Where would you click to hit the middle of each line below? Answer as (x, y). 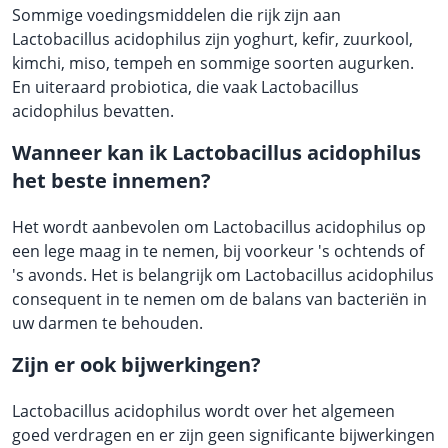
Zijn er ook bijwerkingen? (136, 364)
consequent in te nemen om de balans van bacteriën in (219, 298)
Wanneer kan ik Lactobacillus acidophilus (216, 152)
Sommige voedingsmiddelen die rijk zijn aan (176, 14)
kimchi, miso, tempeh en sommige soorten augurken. (213, 62)
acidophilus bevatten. (93, 110)
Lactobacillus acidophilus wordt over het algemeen (203, 410)
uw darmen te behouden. (107, 322)
